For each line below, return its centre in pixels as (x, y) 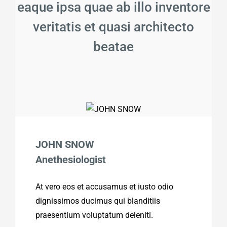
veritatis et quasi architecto (113, 27)
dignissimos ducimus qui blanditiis (98, 201)
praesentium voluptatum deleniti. (94, 215)
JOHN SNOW (65, 144)
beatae (113, 46)
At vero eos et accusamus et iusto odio (104, 186)
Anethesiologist (71, 159)
